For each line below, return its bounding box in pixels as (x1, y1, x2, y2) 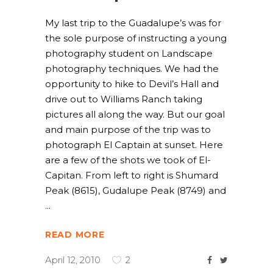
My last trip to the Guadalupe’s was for (45, 17, 221, 29)
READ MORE (45, 229, 105, 241)
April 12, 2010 (45, 254, 101, 266)
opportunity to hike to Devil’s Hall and (45, 78, 219, 90)
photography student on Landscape (45, 48, 213, 59)
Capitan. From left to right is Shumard (45, 169, 218, 181)
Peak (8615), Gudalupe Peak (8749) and (45, 185, 226, 196)
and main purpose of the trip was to (45, 124, 211, 135)
